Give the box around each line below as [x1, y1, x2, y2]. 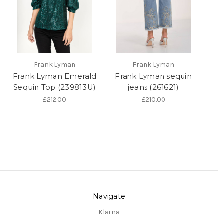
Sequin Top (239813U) [13, 82, 96, 92]
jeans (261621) [127, 82, 179, 92]
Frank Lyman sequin [115, 72, 192, 81]
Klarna [98, 208, 120, 217]
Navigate [93, 192, 125, 201]
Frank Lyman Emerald [13, 72, 96, 81]
